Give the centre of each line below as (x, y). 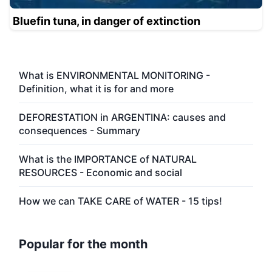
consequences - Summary (80, 130)
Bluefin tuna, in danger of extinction (107, 21)
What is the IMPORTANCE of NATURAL (108, 159)
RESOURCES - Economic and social (100, 172)
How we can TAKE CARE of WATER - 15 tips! (121, 201)
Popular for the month (83, 244)
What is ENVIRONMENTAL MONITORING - (114, 75)
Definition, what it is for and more (96, 88)
